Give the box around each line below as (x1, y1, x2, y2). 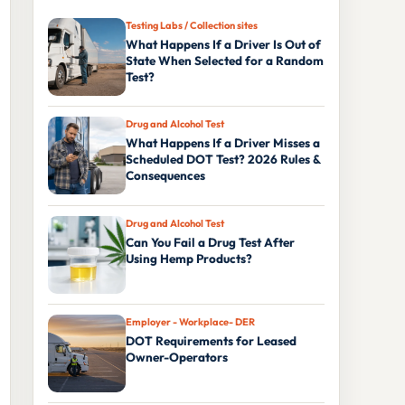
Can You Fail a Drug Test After (126, 233, 295, 250)
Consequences (126, 167, 205, 184)
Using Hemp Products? (126, 250, 252, 267)
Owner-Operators (126, 349, 228, 366)
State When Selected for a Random (126, 52, 324, 69)
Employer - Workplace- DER (126, 316, 255, 329)
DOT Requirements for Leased (126, 333, 297, 350)
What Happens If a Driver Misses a (126, 135, 320, 152)
